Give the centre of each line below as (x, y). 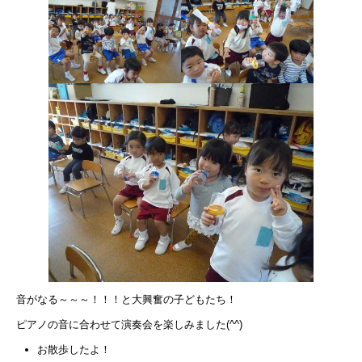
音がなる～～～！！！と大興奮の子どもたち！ (126, 300)
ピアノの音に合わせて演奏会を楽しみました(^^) (129, 325)
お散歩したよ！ (74, 350)
